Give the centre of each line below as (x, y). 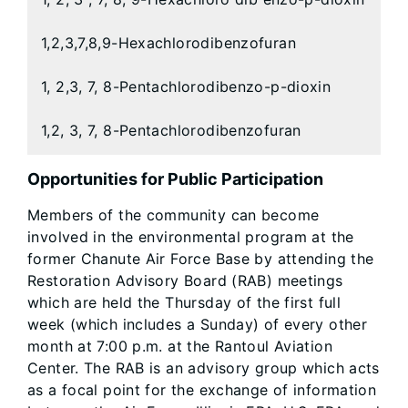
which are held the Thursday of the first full (184, 303)
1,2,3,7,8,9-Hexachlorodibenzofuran (168, 43)
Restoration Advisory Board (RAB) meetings (185, 281)
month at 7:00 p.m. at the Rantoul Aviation (180, 347)
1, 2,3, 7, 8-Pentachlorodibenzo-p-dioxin (186, 87)
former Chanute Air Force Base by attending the (201, 259)
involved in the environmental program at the (191, 237)
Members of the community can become (173, 215)
